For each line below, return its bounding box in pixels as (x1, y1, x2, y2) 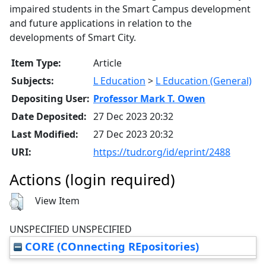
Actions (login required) (9, 169, 175, 189)
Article (93, 56, 122, 69)
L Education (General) (156, 74, 252, 87)
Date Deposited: (11, 109, 87, 123)
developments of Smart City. (9, 30, 136, 44)
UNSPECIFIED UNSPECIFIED (9, 223, 132, 236)
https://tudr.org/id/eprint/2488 (93, 145, 230, 159)
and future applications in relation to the (9, 16, 192, 30)
